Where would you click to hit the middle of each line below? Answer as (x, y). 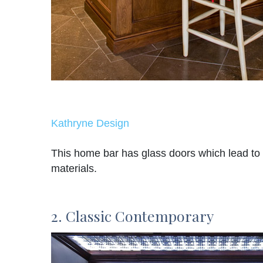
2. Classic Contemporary (132, 216)
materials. (74, 169)
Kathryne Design (90, 124)
